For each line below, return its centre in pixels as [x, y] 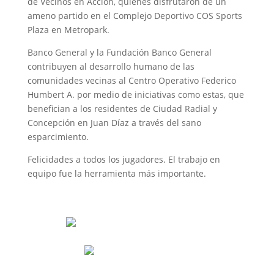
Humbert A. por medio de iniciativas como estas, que [135, 94]
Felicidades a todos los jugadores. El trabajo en [124, 159]
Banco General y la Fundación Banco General [119, 52]
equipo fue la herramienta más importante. [117, 173]
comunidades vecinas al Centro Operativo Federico [131, 80]
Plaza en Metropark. [68, 29]
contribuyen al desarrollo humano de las [111, 66]
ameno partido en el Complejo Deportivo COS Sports [135, 15]
